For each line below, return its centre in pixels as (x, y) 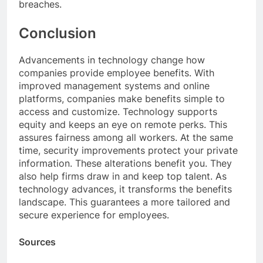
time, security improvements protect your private (128, 151)
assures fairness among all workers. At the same (126, 138)
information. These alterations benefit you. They (125, 163)
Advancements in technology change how (112, 60)
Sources (37, 242)
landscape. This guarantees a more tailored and (124, 202)
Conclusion (58, 33)
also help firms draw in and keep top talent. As (123, 176)
